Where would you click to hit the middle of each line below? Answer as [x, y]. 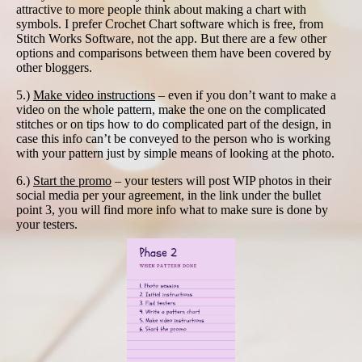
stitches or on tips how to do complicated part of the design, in [174, 124]
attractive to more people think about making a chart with [161, 10]
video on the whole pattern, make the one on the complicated [171, 110]
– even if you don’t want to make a [246, 95]
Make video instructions [94, 95]
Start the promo [72, 181]
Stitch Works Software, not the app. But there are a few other [171, 39]
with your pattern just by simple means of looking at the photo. [175, 154]
